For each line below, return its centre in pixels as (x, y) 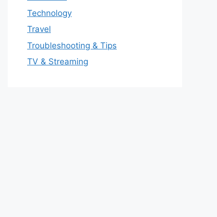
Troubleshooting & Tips (72, 45)
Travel (39, 29)
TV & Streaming (58, 62)
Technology (49, 13)
